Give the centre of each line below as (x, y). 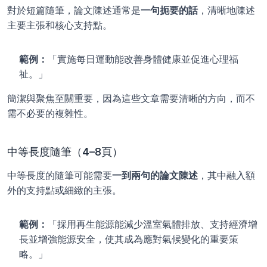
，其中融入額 (226, 175)
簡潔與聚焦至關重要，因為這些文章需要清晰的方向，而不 (131, 98)
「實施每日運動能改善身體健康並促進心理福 (143, 59)
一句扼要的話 (169, 10)
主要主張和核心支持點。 (60, 25)
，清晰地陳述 (226, 10)
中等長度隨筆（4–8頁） (65, 152)
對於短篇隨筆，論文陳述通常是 (74, 10)
